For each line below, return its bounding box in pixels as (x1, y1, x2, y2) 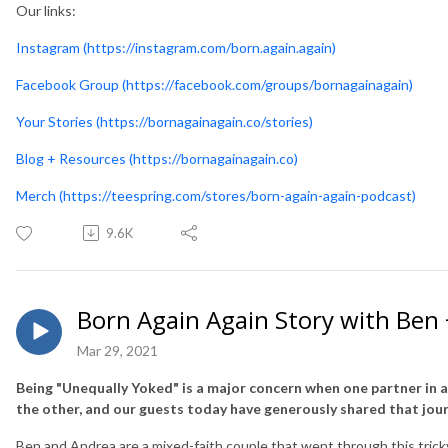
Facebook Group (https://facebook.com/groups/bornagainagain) (16, 75, 413, 93)
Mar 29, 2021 (77, 341, 158, 359)
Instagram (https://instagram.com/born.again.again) (16, 38, 336, 56)
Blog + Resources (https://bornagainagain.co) (16, 149, 298, 167)
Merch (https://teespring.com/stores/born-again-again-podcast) (16, 186, 416, 204)
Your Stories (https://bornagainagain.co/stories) (16, 112, 313, 130)
